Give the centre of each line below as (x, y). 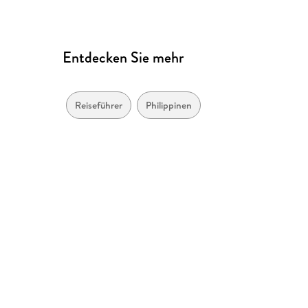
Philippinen (169, 106)
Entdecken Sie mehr (123, 58)
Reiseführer (99, 106)
